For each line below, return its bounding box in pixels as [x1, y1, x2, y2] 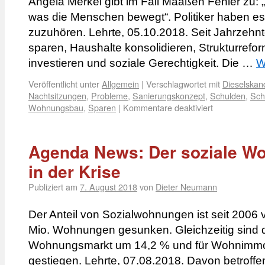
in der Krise [28, 159, 121, 183]
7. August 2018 [80, 180, 137, 193]
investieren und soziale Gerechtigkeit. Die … [28, 57, 256, 69]
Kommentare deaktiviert [123, 101, 213, 114]
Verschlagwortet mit [146, 77, 220, 90]
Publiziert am [28, 180, 77, 193]
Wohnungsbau [28, 101, 83, 114]
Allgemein [102, 77, 139, 90]
